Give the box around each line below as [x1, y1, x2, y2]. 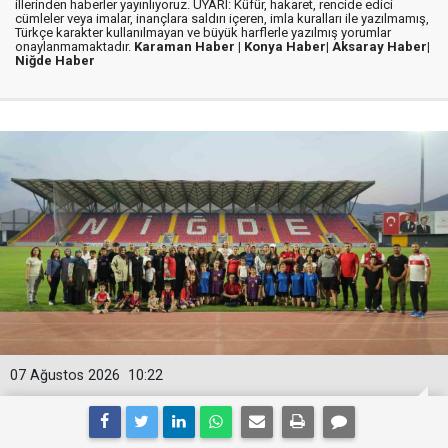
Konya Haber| [244, 38, 332, 54]
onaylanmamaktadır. [15, 38, 134, 54]
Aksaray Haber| [332, 38, 430, 54]
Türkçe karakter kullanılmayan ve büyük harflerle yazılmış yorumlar [15, 24, 391, 40]
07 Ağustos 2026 [10, 366, 120, 384]
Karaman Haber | [134, 38, 244, 54]
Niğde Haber [15, 52, 95, 68]
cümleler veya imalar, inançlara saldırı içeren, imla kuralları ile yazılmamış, [15, 10, 429, 26]
